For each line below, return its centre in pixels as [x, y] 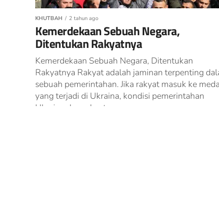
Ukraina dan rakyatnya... [80, 108]
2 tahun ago [84, 18]
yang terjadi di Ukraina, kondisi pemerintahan [120, 96]
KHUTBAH [49, 18]
